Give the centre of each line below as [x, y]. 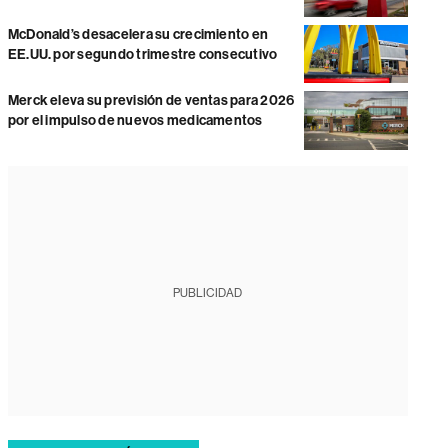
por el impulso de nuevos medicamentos [135, 121]
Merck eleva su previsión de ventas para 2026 [151, 101]
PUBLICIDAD [208, 292]
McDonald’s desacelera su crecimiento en [138, 34]
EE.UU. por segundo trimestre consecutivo [142, 54]
